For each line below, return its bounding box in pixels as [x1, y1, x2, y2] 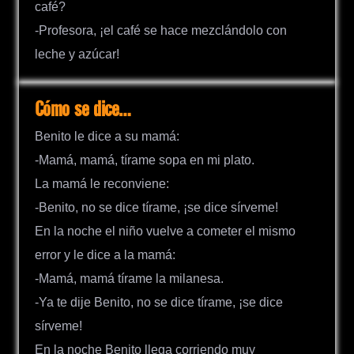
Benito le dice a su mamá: [35, 130, 179, 144]
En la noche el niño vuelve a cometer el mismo [35, 224, 296, 239]
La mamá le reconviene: [35, 177, 169, 191]
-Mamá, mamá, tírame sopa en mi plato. [35, 153, 254, 168]
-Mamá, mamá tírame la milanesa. [35, 272, 224, 286]
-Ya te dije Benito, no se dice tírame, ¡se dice [35, 296, 283, 310]
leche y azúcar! [35, 47, 119, 61]
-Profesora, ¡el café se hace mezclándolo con [35, 23, 287, 37]
